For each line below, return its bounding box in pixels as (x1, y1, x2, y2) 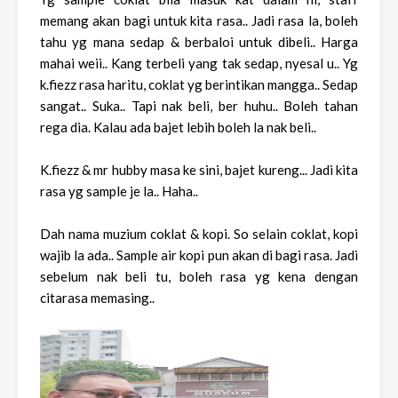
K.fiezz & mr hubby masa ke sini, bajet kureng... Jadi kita (40, 162, 358, 179)
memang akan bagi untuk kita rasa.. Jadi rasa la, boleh (40, 12, 358, 29)
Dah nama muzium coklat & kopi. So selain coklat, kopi (40, 226, 358, 243)
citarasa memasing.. (40, 290, 157, 306)
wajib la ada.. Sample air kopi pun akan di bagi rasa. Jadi (40, 247, 358, 264)
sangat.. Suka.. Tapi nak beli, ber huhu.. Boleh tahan (40, 98, 358, 115)
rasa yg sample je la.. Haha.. (40, 183, 201, 200)
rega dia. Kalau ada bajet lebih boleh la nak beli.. (40, 119, 319, 136)
